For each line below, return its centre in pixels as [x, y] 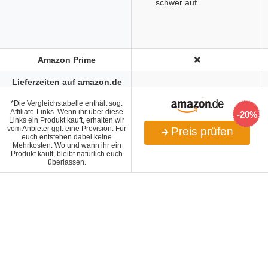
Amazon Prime [67, 60]
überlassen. [67, 162]
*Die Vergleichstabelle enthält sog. [67, 103]
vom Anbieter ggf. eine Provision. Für [67, 129]
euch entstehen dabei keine [67, 137]
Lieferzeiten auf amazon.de [67, 82]
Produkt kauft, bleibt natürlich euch [67, 154]
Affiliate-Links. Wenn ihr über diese [67, 112]
